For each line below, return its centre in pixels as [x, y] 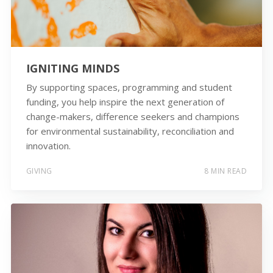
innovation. [48, 146]
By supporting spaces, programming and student [129, 87]
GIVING [39, 171]
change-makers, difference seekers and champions [133, 117]
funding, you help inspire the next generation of [125, 102]
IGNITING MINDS [73, 69]
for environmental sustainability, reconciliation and [130, 131]
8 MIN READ [226, 171]
